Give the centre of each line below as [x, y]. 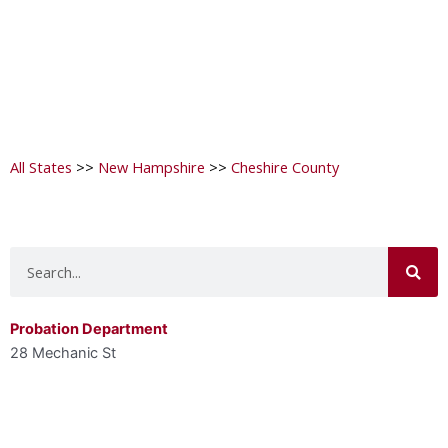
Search [32, 258]
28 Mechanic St [63, 353]
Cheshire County [285, 167]
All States [41, 167]
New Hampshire [151, 167]
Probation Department [89, 329]
